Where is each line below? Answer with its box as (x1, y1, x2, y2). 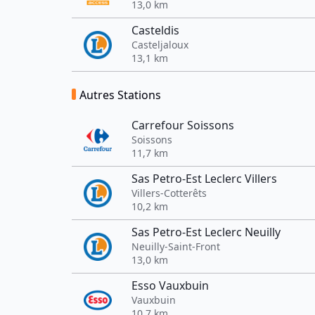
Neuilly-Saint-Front (131, 240, 220, 253)
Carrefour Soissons (131, 117, 234, 133)
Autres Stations (79, 87, 161, 103)
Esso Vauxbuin (131, 278, 209, 293)
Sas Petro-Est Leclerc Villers (131, 171, 277, 186)
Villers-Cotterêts (131, 186, 207, 200)
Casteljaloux (131, 38, 188, 51)
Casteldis (131, 22, 179, 38)
